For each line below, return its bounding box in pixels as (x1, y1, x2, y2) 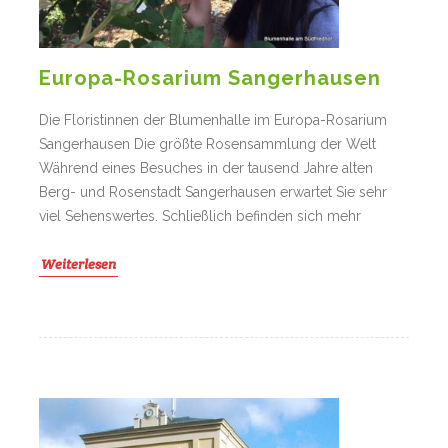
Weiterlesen (41, 255, 116, 274)
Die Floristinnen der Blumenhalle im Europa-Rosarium (39, 112, 387, 129)
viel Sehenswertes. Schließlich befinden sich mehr (39, 208, 361, 225)
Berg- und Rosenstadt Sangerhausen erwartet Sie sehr (39, 184, 387, 201)
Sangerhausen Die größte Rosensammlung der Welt (39, 136, 376, 153)
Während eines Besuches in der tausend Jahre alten (39, 160, 373, 177)
